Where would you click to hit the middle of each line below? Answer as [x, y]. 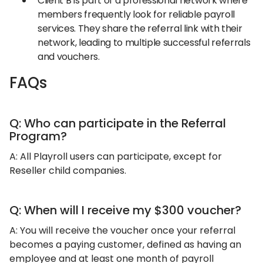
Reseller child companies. [68, 170]
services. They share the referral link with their [140, 28]
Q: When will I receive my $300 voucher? [125, 210]
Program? [38, 136]
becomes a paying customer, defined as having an [125, 244]
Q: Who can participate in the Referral [118, 123]
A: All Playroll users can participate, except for [116, 156]
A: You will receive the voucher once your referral [122, 230]
